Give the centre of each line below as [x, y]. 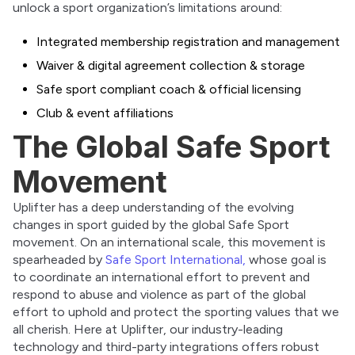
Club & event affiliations [105, 113]
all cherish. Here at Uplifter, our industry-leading [148, 330]
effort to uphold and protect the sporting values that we [176, 312]
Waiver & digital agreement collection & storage [171, 66]
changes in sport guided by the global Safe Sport [151, 225]
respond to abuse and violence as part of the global [159, 295]
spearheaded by [59, 260]
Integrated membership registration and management [188, 42]
